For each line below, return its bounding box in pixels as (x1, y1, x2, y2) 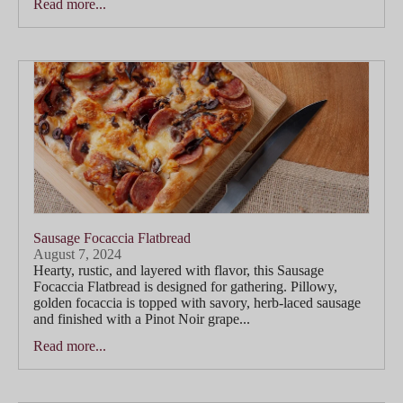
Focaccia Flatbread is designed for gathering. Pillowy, (33, 279, 337, 295)
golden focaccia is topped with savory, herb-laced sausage (33, 295, 361, 311)
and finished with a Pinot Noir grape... (33, 311, 250, 327)
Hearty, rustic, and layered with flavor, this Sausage (33, 263, 324, 279)
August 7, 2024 (33, 246, 121, 263)
